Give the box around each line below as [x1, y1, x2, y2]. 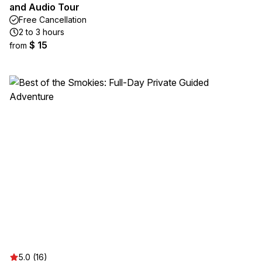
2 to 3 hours [19, 27, 64, 37]
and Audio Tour [9, 1, 80, 13]
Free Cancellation [19, 15, 87, 25]
